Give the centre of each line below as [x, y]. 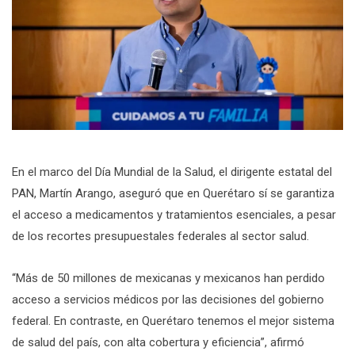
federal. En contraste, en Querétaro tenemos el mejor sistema [173, 321]
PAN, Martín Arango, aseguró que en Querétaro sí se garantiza [173, 194]
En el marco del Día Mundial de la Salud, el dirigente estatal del [172, 172]
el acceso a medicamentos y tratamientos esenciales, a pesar [174, 215]
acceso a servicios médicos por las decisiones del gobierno [168, 300]
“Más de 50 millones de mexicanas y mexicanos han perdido [168, 279]
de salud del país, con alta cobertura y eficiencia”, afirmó [158, 343]
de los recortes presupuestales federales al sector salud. [160, 237]
